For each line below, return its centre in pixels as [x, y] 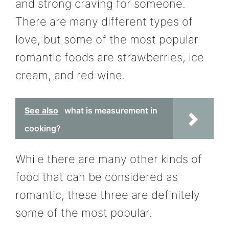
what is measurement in [111, 110]
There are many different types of [104, 22]
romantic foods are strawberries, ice [110, 58]
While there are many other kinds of [109, 159]
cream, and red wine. [70, 75]
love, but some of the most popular [107, 40]
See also [41, 110]
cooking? [43, 128]
